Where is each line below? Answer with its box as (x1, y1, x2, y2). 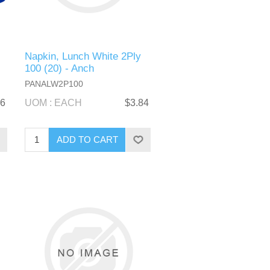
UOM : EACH (25, 97, 83, 108)
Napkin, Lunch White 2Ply (25, 50, 142, 62)
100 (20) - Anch (25, 62, 95, 74)
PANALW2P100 (25, 78, 84, 89)
